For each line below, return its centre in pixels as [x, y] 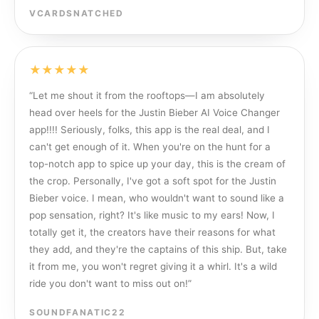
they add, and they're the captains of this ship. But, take [158, 249]
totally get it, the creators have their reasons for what [152, 232]
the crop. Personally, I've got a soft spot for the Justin [153, 181]
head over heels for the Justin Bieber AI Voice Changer [155, 113]
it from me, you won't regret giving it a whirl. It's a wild [153, 266]
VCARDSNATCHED [77, 13]
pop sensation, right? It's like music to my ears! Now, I [152, 215]
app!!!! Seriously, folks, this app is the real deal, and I [150, 130]
